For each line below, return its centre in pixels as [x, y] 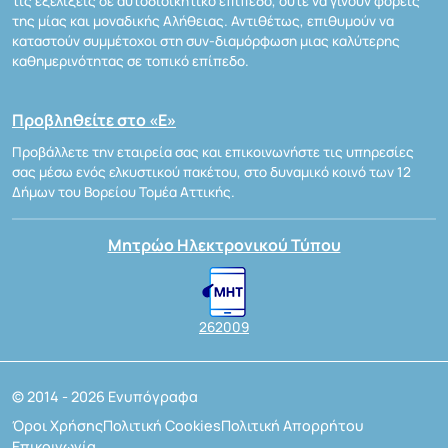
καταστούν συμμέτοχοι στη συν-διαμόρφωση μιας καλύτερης [206, 41]
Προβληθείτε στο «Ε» [94, 120]
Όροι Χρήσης [57, 426]
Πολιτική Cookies [162, 426]
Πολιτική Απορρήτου [292, 426]
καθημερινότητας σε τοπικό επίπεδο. [130, 61]
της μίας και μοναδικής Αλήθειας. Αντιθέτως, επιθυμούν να [203, 21]
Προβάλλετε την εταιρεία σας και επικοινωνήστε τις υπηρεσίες [213, 152]
